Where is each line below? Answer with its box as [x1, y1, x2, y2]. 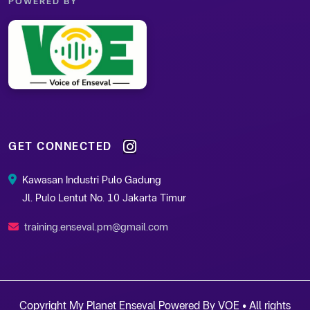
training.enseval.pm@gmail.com [24, 220, 168, 233]
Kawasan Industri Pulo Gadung [22, 173, 161, 186]
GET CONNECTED [8, 140, 112, 153]
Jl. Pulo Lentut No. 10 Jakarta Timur [22, 191, 186, 204]
